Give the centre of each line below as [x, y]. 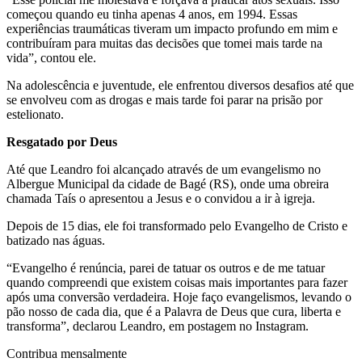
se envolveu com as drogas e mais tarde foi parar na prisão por [164, 99]
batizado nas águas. [57, 240]
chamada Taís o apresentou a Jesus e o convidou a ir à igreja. [161, 198]
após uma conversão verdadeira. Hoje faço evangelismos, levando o [179, 297]
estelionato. [35, 114]
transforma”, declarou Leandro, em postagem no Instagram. [158, 326]
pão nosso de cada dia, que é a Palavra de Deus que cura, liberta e [174, 311]
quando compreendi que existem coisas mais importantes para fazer [177, 282]
